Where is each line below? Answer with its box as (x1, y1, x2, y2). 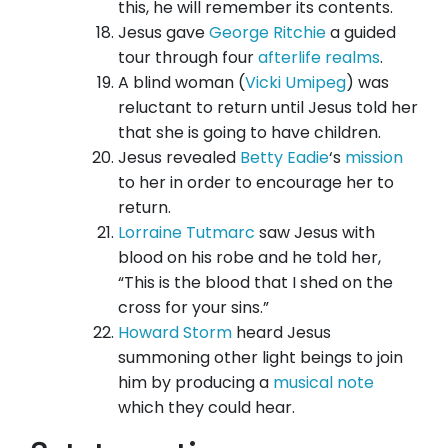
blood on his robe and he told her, (118, 246, 381, 270)
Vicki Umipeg (245, 71, 346, 95)
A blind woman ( (118, 71, 245, 95)
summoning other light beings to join (118, 346, 403, 370)
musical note (273, 371, 374, 395)
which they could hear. (118, 396, 295, 420)
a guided (326, 21, 396, 45)
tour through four (118, 46, 258, 70)
